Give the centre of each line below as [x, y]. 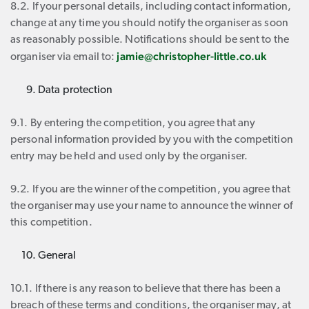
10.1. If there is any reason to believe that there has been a [146, 289]
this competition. [51, 223]
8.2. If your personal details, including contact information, [151, 7]
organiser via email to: [64, 57]
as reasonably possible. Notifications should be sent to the [150, 40]
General [57, 256]
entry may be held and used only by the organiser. [129, 157]
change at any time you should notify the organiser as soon [149, 23]
